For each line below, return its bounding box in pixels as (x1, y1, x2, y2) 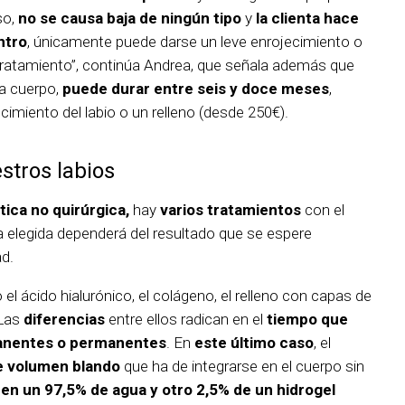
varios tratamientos (160, 201, 301, 220)
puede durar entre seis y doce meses (62, 80, 329, 99)
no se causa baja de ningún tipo (18, 9, 241, 28)
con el (301, 201, 344, 220)
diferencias (24, 310, 105, 329)
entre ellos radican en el (105, 310, 267, 329)
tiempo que (267, 310, 348, 329)
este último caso (194, 334, 314, 353)
